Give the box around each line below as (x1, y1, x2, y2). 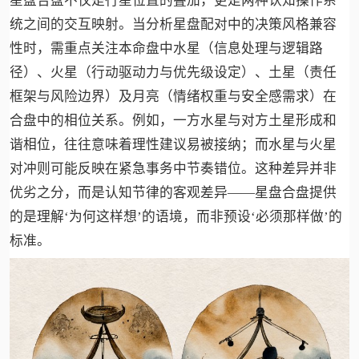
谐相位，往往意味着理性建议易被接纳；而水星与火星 (9, 137, 337, 153)
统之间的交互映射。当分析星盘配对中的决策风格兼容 (9, 17, 337, 33)
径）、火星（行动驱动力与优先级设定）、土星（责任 (9, 65, 337, 81)
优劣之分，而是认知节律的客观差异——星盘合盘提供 (9, 185, 337, 201)
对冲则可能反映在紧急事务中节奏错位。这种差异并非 (9, 161, 337, 177)
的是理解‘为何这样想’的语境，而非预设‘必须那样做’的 (9, 209, 342, 225)
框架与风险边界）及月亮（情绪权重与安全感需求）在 (9, 89, 337, 105)
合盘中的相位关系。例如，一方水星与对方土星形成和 (9, 113, 337, 129)
